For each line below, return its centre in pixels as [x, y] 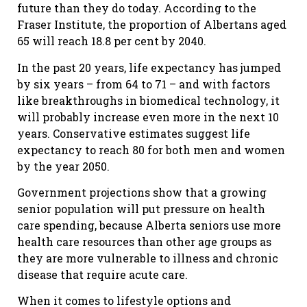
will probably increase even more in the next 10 [148, 116]
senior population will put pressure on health [141, 208]
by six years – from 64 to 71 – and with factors [144, 84]
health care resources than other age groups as [144, 241]
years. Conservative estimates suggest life [134, 133]
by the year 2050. [63, 166]
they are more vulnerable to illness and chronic [148, 258]
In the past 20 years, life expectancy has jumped [149, 67]
